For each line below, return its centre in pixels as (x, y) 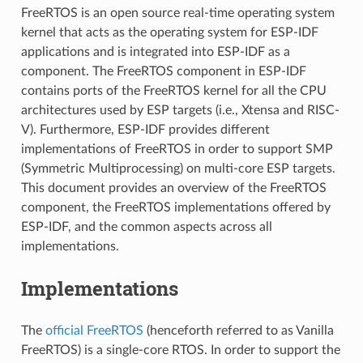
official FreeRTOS (94, 330)
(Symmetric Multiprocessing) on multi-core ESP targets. (178, 168)
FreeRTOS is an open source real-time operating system (177, 13)
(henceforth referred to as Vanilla (238, 330)
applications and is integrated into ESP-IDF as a (155, 51)
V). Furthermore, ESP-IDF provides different (145, 129)
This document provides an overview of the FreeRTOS (173, 188)
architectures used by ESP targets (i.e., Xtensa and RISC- (180, 110)
